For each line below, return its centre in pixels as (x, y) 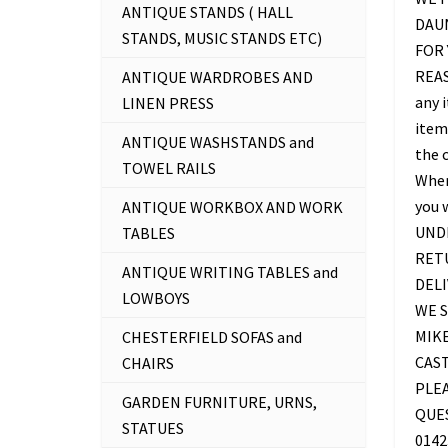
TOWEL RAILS (169, 168)
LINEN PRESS (168, 103)
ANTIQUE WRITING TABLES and (230, 272)
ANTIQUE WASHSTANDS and (218, 142)
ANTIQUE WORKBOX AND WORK (232, 207)
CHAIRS (148, 363)
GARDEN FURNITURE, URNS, (219, 402)
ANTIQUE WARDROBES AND (217, 77)
